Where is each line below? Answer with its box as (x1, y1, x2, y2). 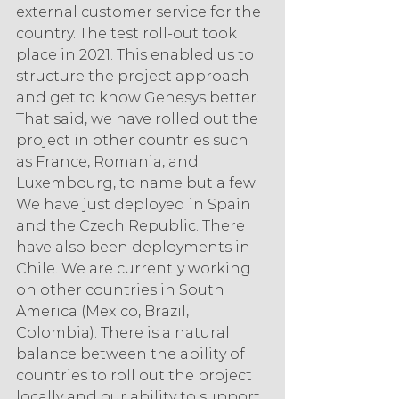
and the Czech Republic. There (16, 217, 248, 235)
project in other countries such (16, 132, 252, 150)
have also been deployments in (16, 239, 254, 256)
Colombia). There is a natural (16, 324, 233, 342)
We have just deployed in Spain (16, 196, 255, 214)
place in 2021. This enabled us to (16, 46, 257, 64)
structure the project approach (16, 68, 253, 85)
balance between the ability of (16, 346, 248, 363)
